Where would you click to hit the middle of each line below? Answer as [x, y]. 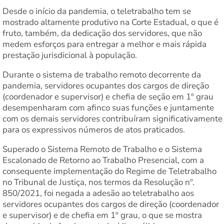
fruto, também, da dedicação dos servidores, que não [102, 33]
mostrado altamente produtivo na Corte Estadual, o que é [110, 22]
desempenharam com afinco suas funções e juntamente [108, 108]
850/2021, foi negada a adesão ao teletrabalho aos [98, 193]
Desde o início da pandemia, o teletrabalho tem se [97, 11]
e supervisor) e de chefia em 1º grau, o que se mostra [102, 215]
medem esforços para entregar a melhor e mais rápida [104, 44]
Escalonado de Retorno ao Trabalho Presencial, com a [103, 160]
